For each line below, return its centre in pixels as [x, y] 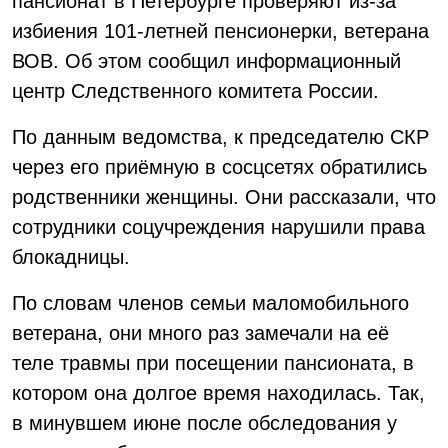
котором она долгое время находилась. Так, [218, 393]
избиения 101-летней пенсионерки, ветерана [220, 31]
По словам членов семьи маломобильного [210, 303]
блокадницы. [71, 257]
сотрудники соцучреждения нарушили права [218, 227]
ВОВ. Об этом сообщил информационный [206, 61]
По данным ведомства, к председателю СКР [220, 137]
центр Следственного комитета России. [195, 91]
